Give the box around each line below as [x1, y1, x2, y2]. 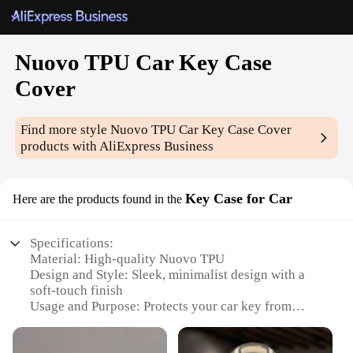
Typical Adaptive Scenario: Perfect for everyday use [30, 330, 322, 346]
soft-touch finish [30, 283, 124, 299]
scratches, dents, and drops [30, 314, 180, 330]
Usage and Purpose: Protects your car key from [30, 299, 292, 314]
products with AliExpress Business [20, 139, 214, 154]
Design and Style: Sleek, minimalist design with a [30, 267, 306, 283]
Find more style [20, 122, 111, 138]
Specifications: [30, 236, 114, 251]
